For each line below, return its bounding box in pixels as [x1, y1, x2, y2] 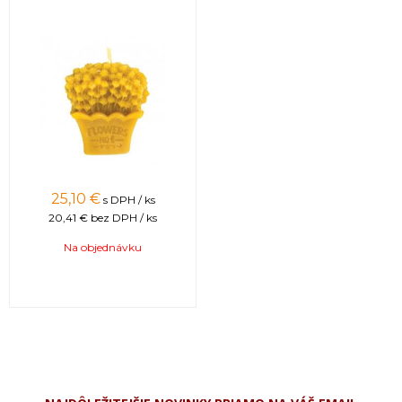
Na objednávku [64, 240, 142, 254]
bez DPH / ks [91, 210, 157, 224]
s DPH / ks [102, 192, 155, 206]
